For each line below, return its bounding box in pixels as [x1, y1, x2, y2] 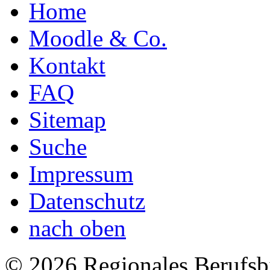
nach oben [29, 215, 126, 241]
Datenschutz [29, 187, 145, 214]
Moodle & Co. [29, 25, 167, 51]
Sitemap [29, 106, 106, 133]
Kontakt [29, 52, 105, 78]
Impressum [29, 160, 133, 187]
